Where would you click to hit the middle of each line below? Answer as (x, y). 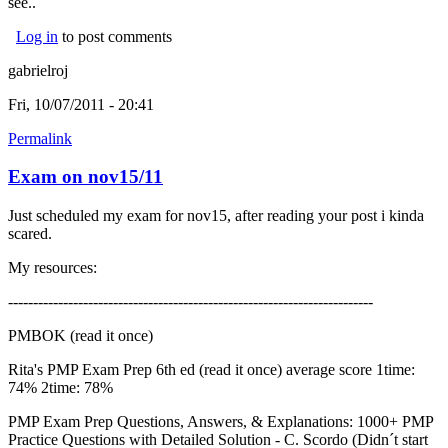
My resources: (52, 268)
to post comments (115, 36)
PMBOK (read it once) (80, 336)
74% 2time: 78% (60, 388)
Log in (37, 36)
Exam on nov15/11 (85, 177)
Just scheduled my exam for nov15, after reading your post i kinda (216, 216)
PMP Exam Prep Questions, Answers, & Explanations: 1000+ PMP (220, 422)
